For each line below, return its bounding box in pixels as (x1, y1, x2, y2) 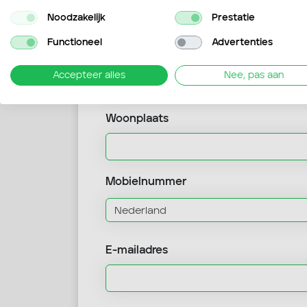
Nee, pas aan (223, 71, 284, 80)
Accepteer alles (53, 71, 125, 80)
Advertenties (211, 37, 273, 47)
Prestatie (211, 12, 255, 23)
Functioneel (47, 37, 102, 47)
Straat (106, 51, 138, 62)
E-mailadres (106, 245, 168, 256)
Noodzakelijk (47, 12, 106, 23)
